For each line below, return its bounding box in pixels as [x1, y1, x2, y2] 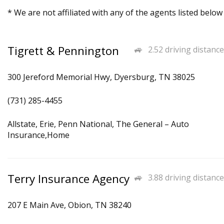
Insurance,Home [7, 129, 69, 140]
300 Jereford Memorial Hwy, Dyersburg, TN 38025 [7, 71, 195, 82]
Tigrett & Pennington [7, 43, 119, 58]
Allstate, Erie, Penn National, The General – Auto [7, 118, 189, 129]
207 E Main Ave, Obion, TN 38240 [7, 199, 131, 210]
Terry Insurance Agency [7, 171, 129, 186]
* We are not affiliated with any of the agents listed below [7, 7, 222, 18]
